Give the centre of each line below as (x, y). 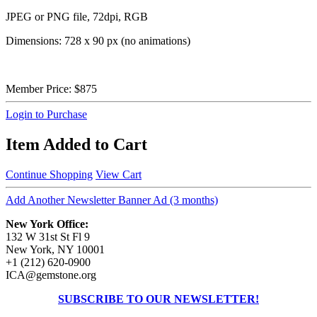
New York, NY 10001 (55, 249)
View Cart (119, 174)
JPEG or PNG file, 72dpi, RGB (77, 16)
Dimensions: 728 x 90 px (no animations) (98, 40)
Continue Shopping (49, 174)
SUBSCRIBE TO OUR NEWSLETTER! (158, 299)
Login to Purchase (46, 114)
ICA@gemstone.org (51, 275)
